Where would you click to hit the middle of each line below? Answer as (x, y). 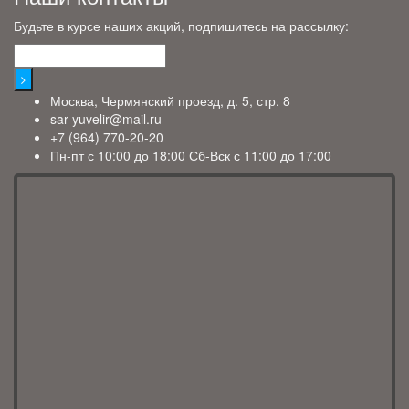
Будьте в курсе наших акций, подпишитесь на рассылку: (181, 25)
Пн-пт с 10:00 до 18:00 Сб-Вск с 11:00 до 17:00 (191, 155)
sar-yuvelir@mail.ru (106, 118)
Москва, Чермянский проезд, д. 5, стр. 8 (170, 100)
